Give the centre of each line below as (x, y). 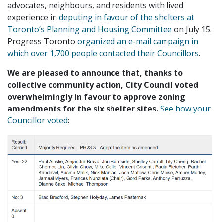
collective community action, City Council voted (103, 84)
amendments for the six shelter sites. (84, 108)
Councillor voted (38, 120)
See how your (185, 108)
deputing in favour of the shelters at (126, 17)
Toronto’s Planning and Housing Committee (90, 29)
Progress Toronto (42, 41)
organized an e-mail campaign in (138, 41)
